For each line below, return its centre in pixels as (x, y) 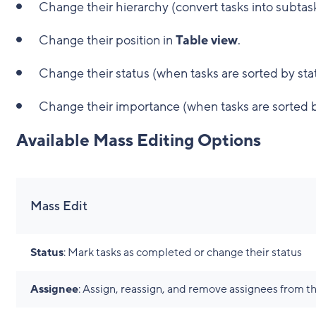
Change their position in (107, 40)
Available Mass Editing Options (138, 140)
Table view (206, 40)
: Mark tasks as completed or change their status (182, 252)
